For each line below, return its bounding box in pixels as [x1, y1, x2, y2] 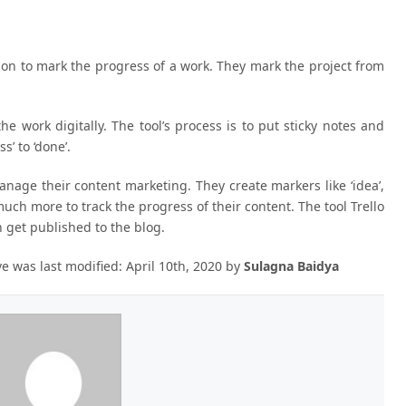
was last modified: [9, 256, 126, 275]
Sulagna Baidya [244, 256, 339, 275]
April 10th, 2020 [126, 256, 222, 275]
